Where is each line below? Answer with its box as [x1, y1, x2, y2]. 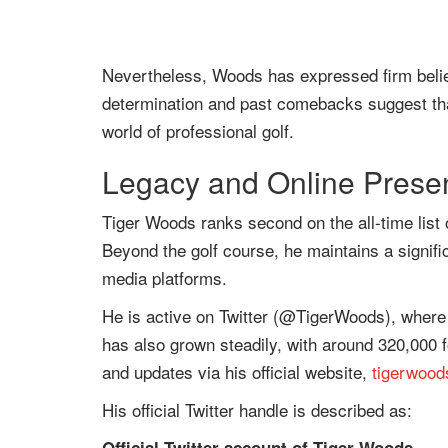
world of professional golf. [102, 118, 294, 143]
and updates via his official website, [102, 359, 372, 384]
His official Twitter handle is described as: [102, 397, 412, 422]
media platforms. [102, 265, 227, 290]
